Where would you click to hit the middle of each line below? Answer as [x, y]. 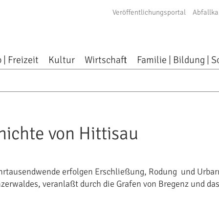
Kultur [62, 60]
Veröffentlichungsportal [149, 12]
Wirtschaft [106, 60]
